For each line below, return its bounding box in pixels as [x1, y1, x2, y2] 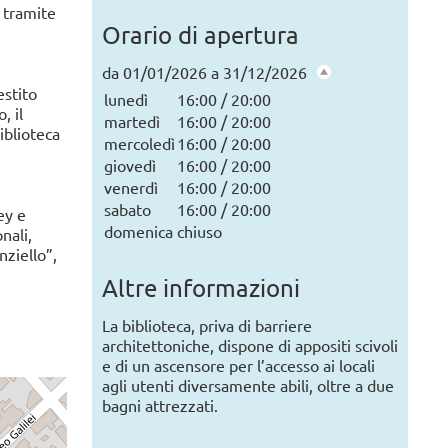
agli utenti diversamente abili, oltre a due [102, 374, 394, 395]
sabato [104, 198, 151, 219]
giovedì [104, 154, 156, 175]
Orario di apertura [102, 19, 299, 49]
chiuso [177, 220, 222, 241]
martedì [104, 110, 160, 131]
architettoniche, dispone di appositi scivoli [102, 334, 398, 355]
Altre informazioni [102, 272, 300, 302]
